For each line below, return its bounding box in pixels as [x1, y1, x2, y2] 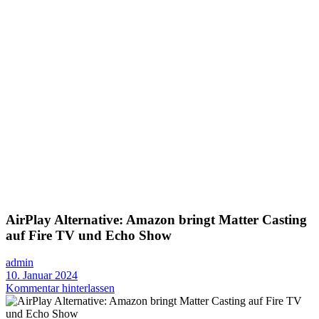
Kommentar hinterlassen [6, 282, 115, 295]
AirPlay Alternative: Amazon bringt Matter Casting [6, 211, 307, 227]
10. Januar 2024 [6, 269, 78, 282]
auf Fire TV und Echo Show [6, 227, 172, 243]
